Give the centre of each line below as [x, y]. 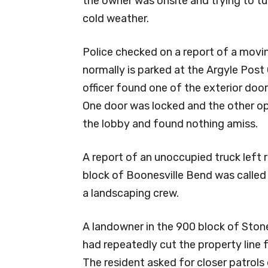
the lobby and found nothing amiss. [170, 124]
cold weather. [116, 18]
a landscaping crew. [131, 193]
